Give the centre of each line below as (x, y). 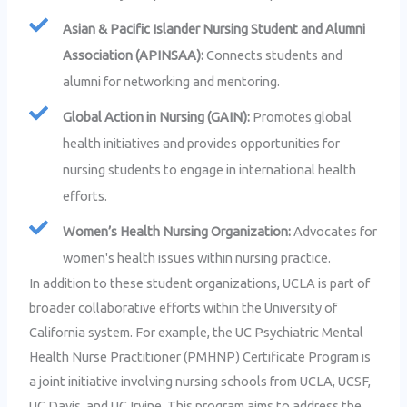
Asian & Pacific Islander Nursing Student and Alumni (213, 29)
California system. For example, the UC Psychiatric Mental (197, 333)
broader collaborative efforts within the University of (184, 308)
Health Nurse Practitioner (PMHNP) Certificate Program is (200, 357)
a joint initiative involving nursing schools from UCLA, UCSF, (200, 382)
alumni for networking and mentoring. (171, 82)
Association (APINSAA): (133, 55)
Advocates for (333, 232)
